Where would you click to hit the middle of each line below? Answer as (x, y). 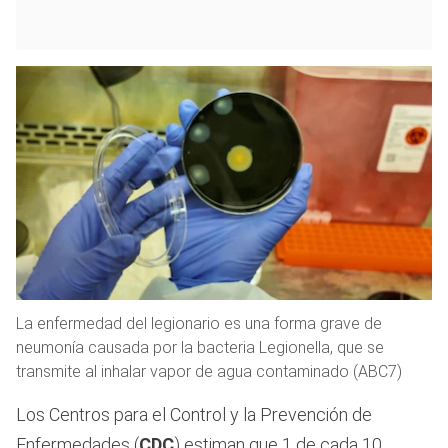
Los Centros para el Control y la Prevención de (194, 415)
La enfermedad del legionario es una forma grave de (199, 324)
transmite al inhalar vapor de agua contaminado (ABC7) (209, 372)
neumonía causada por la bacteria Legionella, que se (200, 348)
